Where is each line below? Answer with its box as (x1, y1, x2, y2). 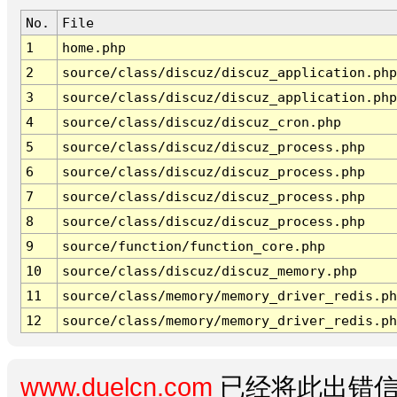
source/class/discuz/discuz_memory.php (61, 263, 357, 279)
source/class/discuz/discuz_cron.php (61, 114, 341, 130)
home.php (61, 40, 126, 56)
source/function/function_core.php (61, 238, 325, 254)
